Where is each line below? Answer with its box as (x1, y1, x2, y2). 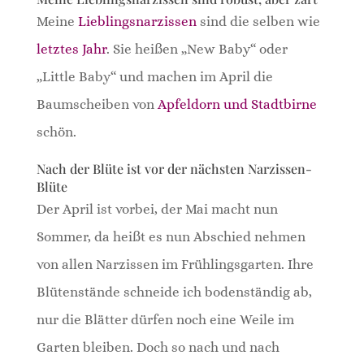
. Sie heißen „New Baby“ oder (106, 41, 288, 57)
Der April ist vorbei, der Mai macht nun (36, 201, 278, 217)
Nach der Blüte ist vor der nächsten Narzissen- (36, 159, 312, 177)
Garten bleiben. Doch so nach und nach (36, 339, 279, 355)
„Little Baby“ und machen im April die (36, 68, 273, 84)
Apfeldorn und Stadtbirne (154, 96, 317, 112)
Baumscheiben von (36, 96, 154, 112)
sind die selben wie (196, 13, 320, 29)
